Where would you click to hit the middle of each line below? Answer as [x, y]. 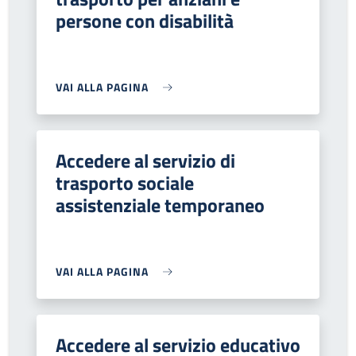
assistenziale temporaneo [160, 205]
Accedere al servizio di [145, 161]
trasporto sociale [125, 183]
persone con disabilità [145, 21]
